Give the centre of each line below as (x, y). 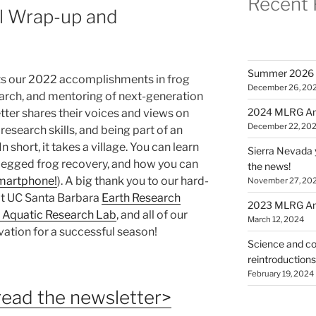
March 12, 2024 (275, 219)
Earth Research (141, 197)
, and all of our (152, 214)
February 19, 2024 (280, 274)
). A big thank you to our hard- (133, 181)
